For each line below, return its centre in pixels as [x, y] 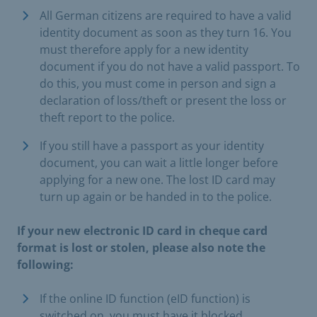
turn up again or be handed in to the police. [156, 196]
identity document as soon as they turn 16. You [166, 32]
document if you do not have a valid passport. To [170, 66]
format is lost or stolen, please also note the [141, 247]
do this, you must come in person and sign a [158, 83]
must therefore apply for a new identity [144, 49]
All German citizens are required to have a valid [166, 15]
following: [45, 264]
